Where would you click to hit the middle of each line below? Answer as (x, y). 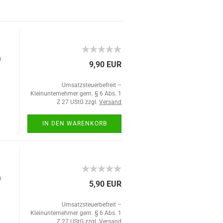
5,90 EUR (106, 184)
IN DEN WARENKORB (74, 123)
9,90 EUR (106, 64)
